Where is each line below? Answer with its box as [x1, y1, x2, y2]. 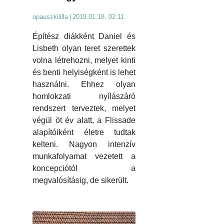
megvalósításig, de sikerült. [32, 175, 128, 184]
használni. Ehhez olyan [32, 79, 135, 88]
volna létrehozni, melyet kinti [32, 55, 135, 64]
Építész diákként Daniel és [32, 31, 135, 40]
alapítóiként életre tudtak [32, 127, 135, 136]
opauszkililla [32, 12, 68, 20]
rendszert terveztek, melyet [32, 103, 135, 112]
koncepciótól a [32, 163, 135, 172]
